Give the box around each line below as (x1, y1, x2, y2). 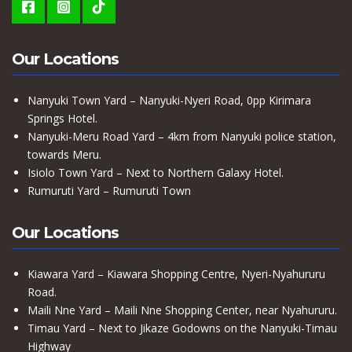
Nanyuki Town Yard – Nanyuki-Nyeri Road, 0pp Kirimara (27, 93, 311, 108)
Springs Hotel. (27, 111, 97, 126)
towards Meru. (27, 147, 101, 163)
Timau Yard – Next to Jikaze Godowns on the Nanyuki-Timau (27, 321, 337, 336)
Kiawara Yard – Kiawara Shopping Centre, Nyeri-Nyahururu (27, 266, 325, 282)
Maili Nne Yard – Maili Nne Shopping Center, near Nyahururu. (27, 302, 337, 318)
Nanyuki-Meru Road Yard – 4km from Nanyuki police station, (27, 129, 336, 145)
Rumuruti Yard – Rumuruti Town (27, 183, 191, 199)
